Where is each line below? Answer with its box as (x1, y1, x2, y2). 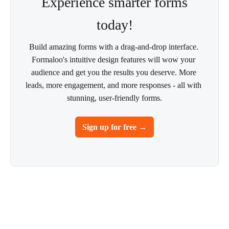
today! (96, 17, 133, 33)
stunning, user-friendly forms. (67, 94, 162, 102)
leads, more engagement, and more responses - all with (26, 81, 201, 89)
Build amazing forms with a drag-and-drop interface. (29, 42, 198, 51)
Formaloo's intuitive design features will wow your (32, 55, 195, 64)
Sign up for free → (82, 123, 147, 131)
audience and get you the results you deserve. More (31, 68, 196, 77)
